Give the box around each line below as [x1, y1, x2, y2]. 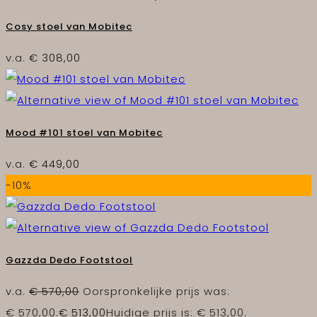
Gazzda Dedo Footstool [6, 253, 133, 267]
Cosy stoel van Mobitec [6, 19, 132, 33]
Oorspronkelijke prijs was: [83, 283, 230, 299]
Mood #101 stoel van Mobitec [6, 125, 163, 139]
